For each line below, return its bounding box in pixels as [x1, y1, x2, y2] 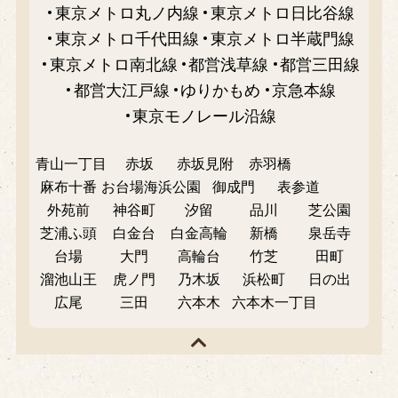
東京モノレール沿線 [132, 107, 277, 126]
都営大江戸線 [73, 82, 170, 100]
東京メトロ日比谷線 [210, 4, 354, 23]
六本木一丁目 [231, 295, 317, 311]
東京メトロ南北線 [49, 56, 178, 75]
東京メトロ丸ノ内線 [55, 4, 199, 23]
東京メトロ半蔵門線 [210, 30, 354, 49]
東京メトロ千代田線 [55, 30, 199, 49]
